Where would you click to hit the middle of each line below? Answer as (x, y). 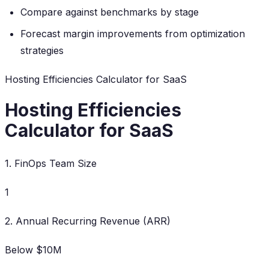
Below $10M (33, 250)
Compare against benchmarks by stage (110, 12)
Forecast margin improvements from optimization (133, 34)
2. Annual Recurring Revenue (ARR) (88, 221)
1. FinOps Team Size (51, 164)
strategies (42, 51)
